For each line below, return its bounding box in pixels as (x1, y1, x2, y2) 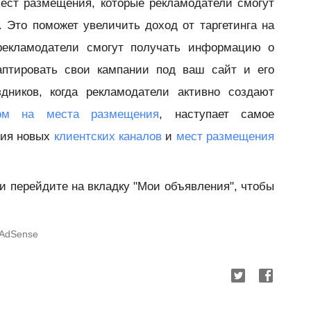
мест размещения (176, 130, 275, 143)
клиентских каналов (53, 130, 162, 143)
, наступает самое (159, 108, 274, 121)
